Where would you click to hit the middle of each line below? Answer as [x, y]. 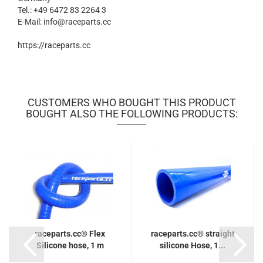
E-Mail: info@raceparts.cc [64, 22]
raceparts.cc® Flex [70, 234]
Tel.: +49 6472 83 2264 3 [62, 10]
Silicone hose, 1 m [70, 245]
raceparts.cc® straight [193, 234]
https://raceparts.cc [54, 45]
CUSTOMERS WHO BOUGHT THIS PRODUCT [131, 102]
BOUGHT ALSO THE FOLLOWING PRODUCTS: [131, 114]
